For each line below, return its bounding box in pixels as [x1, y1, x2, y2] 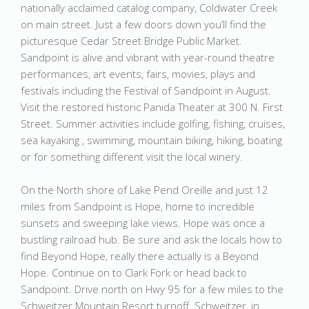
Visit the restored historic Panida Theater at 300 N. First [21, 100, 283, 114]
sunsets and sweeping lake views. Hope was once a [21, 216, 265, 230]
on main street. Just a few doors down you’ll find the [21, 17, 266, 31]
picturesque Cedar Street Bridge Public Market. [21, 34, 242, 48]
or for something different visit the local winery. [21, 150, 243, 163]
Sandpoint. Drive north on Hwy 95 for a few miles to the [21, 282, 283, 296]
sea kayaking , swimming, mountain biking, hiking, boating [21, 133, 282, 147]
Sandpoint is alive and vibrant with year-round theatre [21, 50, 275, 64]
